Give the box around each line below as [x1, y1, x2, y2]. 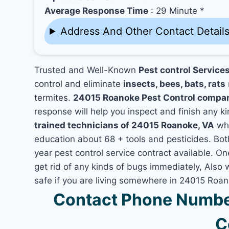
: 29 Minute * [148, 6, 205, 16]
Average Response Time [44, 6, 149, 16]
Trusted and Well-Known [34, 65, 139, 75]
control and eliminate [34, 79, 124, 89]
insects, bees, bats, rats [123, 79, 226, 89]
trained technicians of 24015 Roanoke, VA [34, 120, 215, 130]
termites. [34, 93, 74, 103]
